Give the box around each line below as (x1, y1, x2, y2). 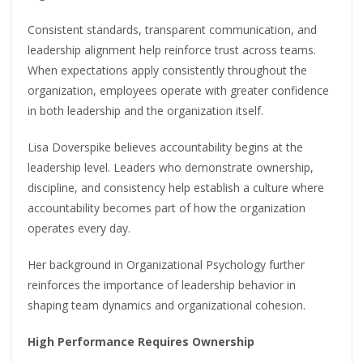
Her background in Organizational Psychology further (28, 257, 305, 273)
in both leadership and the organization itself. (28, 103, 264, 119)
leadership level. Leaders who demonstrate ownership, (28, 160, 314, 176)
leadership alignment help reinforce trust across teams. (28, 42, 317, 58)
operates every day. (28, 220, 131, 237)
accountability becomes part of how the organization (28, 200, 306, 216)
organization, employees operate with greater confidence (28, 83, 330, 99)
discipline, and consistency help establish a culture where (28, 180, 325, 196)
